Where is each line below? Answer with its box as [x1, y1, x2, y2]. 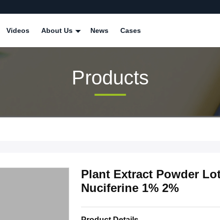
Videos [6, 27, 29, 34]
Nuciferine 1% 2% [81, 181, 179, 194]
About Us [41, 27, 75, 34]
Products [71, 66, 149, 88]
